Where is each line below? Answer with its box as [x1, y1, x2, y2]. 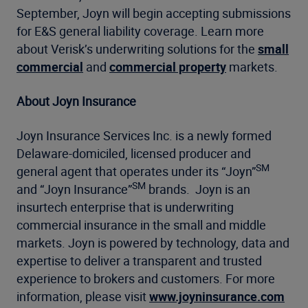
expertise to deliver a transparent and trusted [16, 252, 262, 269]
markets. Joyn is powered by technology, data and [16, 234, 289, 251]
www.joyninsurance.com [149, 288, 285, 305]
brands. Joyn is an [146, 181, 250, 197]
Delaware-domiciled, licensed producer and [16, 145, 251, 162]
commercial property [109, 58, 226, 75]
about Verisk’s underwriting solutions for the [16, 41, 258, 57]
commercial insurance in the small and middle [16, 217, 266, 233]
